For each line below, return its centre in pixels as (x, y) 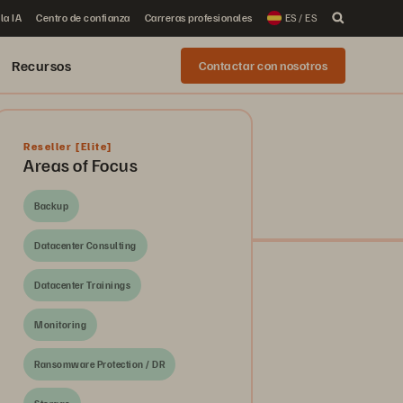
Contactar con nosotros (263, 65)
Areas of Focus (81, 165)
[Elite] (92, 146)
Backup (51, 206)
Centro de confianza (83, 18)
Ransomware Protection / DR (99, 364)
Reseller (48, 146)
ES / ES (300, 18)
